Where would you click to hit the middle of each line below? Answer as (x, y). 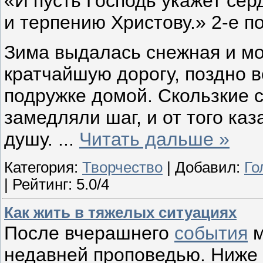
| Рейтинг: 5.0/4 (57, 184)
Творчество (122, 167)
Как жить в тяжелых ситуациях (120, 212)
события (211, 233)
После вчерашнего (89, 233)
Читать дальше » (154, 139)
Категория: (43, 167)
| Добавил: (203, 167)
